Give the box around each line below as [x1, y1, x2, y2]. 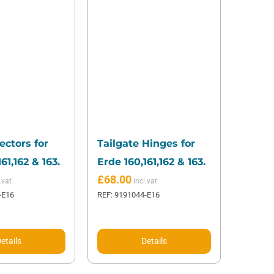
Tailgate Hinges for [97, 138, 196, 150]
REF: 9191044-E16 [97, 190, 160, 200]
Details [141, 236, 168, 246]
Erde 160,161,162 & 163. [97, 156, 206, 168]
